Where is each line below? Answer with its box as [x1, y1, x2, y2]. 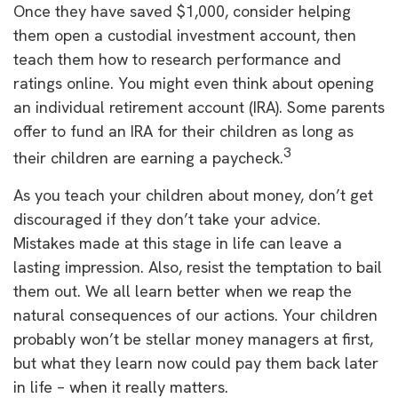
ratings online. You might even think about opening [13, 73, 374, 93]
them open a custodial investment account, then [13, 25, 356, 45]
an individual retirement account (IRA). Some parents [13, 97, 385, 117]
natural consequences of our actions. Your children [13, 305, 378, 325]
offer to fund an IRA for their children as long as [13, 121, 354, 141]
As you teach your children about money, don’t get [13, 185, 373, 205]
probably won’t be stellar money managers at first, [13, 329, 373, 349]
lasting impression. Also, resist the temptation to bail [13, 257, 382, 277]
